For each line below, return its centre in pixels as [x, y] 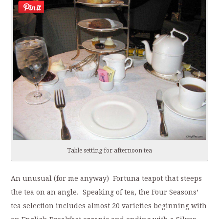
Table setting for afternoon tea [109, 150]
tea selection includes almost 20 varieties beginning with [109, 206]
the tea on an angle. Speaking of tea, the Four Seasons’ [105, 192]
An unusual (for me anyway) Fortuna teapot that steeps [107, 179]
